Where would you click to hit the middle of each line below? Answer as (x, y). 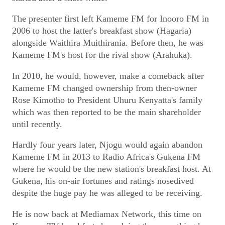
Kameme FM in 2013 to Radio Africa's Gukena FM (106, 157)
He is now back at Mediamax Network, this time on (107, 214)
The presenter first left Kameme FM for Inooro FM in (110, 19)
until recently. (37, 124)
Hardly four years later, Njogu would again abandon (107, 145)
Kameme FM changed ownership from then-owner (104, 88)
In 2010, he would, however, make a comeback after (108, 76)
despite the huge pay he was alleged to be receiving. (107, 193)
